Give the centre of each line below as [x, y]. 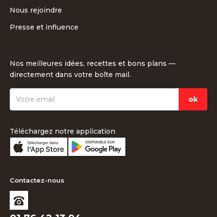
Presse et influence [44, 27]
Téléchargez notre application [62, 132]
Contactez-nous [37, 180]
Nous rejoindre [36, 10]
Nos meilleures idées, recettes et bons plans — [93, 64]
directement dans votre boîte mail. [70, 75]
